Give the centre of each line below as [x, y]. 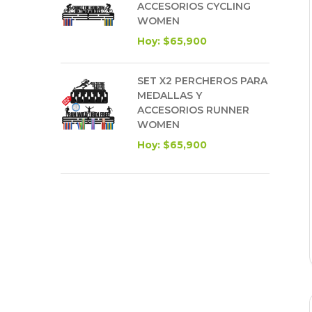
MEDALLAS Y [170, 95]
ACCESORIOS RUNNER [193, 110]
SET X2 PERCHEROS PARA [202, 80]
